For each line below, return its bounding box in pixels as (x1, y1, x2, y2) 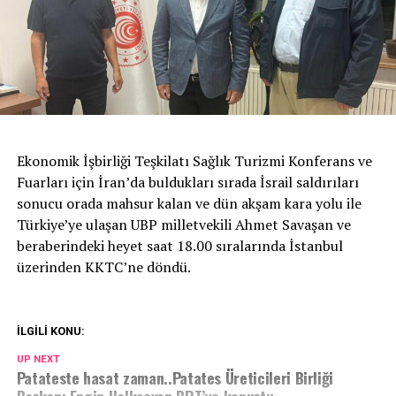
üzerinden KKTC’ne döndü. (16, 256, 191, 277)
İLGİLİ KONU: (16, 324, 85, 338)
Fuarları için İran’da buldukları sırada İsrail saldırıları (16, 171, 359, 192)
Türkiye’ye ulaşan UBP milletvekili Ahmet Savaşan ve (16, 214, 351, 234)
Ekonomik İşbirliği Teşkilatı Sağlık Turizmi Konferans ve (16, 150, 372, 171)
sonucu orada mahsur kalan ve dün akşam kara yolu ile (16, 193, 362, 213)
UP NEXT (16, 353, 59, 365)
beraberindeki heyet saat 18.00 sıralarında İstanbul (16, 235, 343, 255)
